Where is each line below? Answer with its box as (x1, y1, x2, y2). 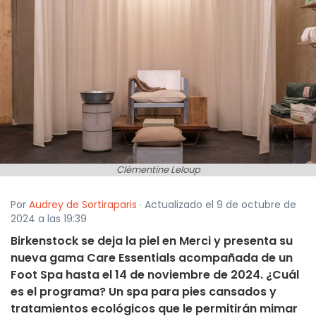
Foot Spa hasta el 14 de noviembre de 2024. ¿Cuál (11, 267, 299, 284)
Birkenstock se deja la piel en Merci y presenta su (11, 233, 293, 250)
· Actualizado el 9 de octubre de (137, 197, 296, 212)
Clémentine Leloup (116, 163, 200, 177)
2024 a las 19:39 (11, 212, 87, 226)
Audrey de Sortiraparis (29, 197, 137, 212)
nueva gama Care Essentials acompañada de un (11, 250, 293, 267)
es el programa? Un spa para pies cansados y (11, 284, 276, 300)
